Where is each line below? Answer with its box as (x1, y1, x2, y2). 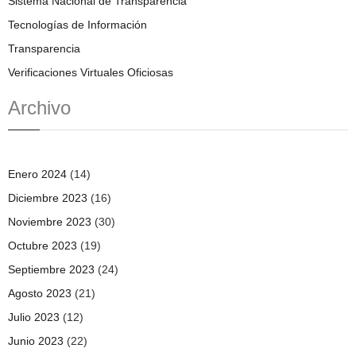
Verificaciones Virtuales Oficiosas (8, 66, 173, 79)
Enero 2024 (8, 168, 67, 180)
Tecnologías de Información (8, 18, 147, 31)
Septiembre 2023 (8, 263, 95, 276)
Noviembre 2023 (8, 215, 91, 228)
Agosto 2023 (8, 287, 72, 300)
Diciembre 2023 (8, 192, 87, 204)
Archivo (8, 97, 71, 118)
